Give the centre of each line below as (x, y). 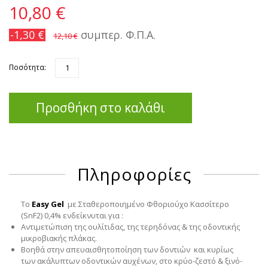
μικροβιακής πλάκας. (59, 238)
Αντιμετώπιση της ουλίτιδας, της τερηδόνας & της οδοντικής (130, 226)
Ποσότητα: (28, 67)
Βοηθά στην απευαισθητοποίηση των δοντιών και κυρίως (127, 249)
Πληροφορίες (134, 174)
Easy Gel (50, 204)
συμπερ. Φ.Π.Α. (117, 34)
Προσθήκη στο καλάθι (100, 107)
